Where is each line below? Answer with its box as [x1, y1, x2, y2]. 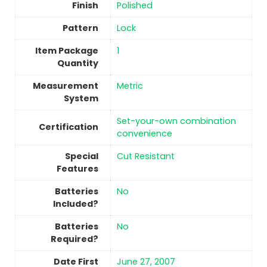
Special [64, 150, 98, 163]
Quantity [57, 57, 98, 70]
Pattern [62, 22, 98, 35]
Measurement [32, 80, 98, 92]
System [63, 92, 98, 105]
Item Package [35, 45, 98, 57]
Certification [38, 121, 98, 133]
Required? [50, 233, 98, 246]
